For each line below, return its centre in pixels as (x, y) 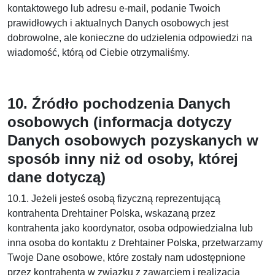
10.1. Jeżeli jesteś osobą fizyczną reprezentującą (114, 199)
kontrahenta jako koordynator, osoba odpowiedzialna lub (130, 228)
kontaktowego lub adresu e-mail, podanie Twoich (114, 8)
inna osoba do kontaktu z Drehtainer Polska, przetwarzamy (135, 243)
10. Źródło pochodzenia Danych (119, 103)
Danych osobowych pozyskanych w (133, 140)
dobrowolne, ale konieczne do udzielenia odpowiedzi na (130, 38)
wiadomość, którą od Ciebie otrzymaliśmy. (99, 52)
